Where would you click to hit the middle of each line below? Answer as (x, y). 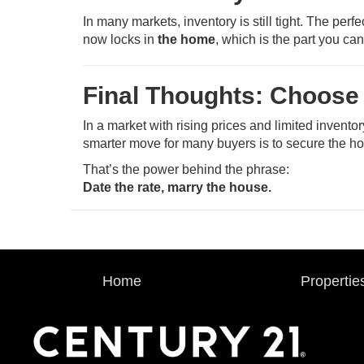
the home (186, 39)
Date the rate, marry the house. (177, 187)
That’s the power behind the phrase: (186, 169)
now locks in (120, 39)
